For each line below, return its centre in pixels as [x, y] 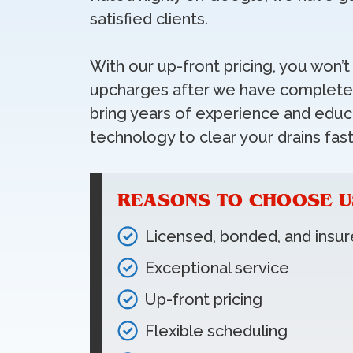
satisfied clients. [149, 19]
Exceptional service [217, 268]
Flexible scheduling [216, 331]
